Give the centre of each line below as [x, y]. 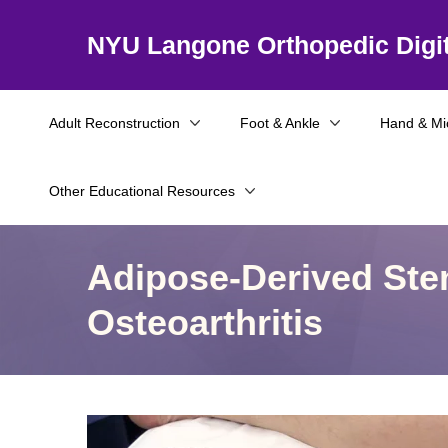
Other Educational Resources [142, 191]
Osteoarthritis [205, 322]
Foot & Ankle [280, 123]
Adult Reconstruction [114, 123]
